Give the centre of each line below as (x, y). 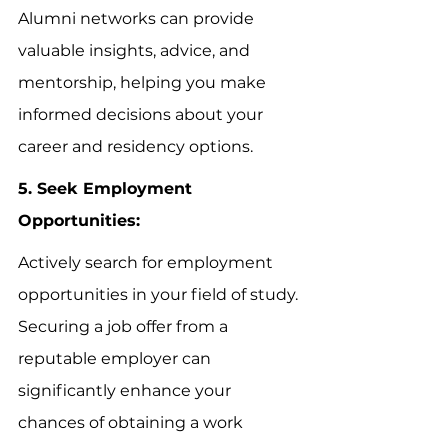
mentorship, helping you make (144, 82)
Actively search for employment (147, 262)
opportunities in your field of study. (160, 294)
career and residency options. (135, 146)
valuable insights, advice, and (136, 50)
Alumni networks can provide (138, 18)
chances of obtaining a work (132, 422)
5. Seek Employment (107, 188)
